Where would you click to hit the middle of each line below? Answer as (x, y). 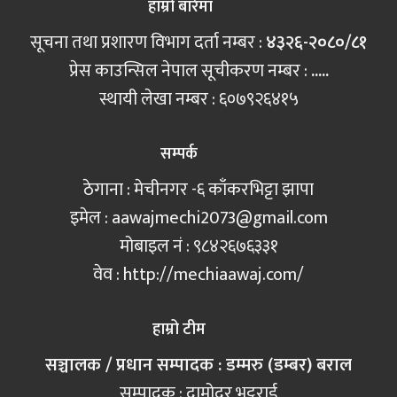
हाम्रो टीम (179, 329)
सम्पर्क (179, 154)
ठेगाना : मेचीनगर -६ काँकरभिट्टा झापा (198, 189)
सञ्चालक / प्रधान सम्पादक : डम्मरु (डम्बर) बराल (198, 365)
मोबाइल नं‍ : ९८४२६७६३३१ (198, 246)
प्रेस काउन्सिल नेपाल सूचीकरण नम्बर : (190, 70)
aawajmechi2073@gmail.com (219, 218)
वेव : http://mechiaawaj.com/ (198, 274)
